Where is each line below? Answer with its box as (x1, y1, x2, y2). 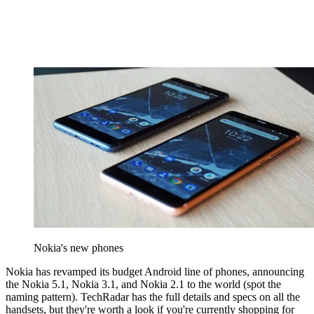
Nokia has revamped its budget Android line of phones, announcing (6, 266, 304, 278)
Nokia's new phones (34, 242, 123, 254)
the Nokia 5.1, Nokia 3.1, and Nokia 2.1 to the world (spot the (6, 278, 281, 291)
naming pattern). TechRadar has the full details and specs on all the (6, 291, 300, 303)
